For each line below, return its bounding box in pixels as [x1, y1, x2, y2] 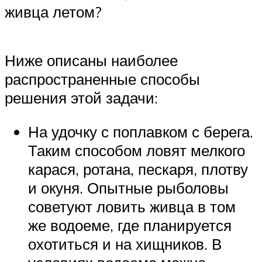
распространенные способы [5, 70, 200, 89]
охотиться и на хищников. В [28, 235, 222, 254]
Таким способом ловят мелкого [28, 141, 245, 160]
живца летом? [5, 2, 102, 22]
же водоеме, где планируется [28, 216, 232, 235]
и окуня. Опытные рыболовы [28, 178, 229, 198]
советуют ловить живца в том [28, 197, 236, 216]
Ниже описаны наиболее [5, 51, 178, 70]
